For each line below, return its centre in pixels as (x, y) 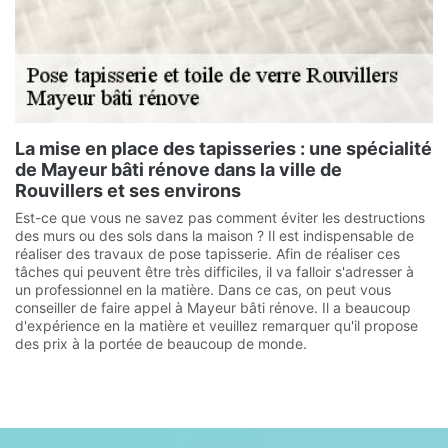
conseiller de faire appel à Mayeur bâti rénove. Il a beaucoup (213, 307)
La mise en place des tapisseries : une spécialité (223, 148)
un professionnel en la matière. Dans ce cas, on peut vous (203, 289)
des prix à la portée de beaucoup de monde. (161, 343)
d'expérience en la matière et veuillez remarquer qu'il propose (216, 325)
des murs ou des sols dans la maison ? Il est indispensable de (214, 235)
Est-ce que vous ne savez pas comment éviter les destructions (220, 217)
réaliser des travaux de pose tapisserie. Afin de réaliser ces (207, 253)
